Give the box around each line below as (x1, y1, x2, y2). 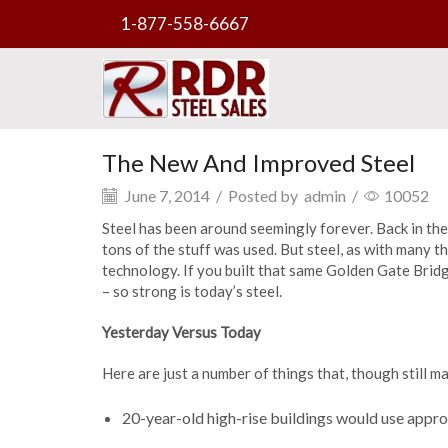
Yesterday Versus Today (102, 322, 261, 341)
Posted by (228, 185, 298, 205)
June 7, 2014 (122, 185, 210, 205)
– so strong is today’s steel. (102, 281, 282, 300)
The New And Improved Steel (102, 148, 415, 178)
